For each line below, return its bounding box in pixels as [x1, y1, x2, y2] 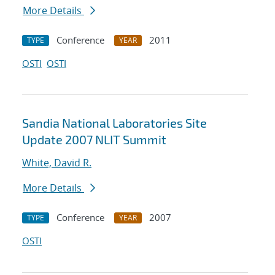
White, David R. [22, 156, 91, 170]
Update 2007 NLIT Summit [22, 132, 166, 147]
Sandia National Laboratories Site [22, 115, 207, 131]
